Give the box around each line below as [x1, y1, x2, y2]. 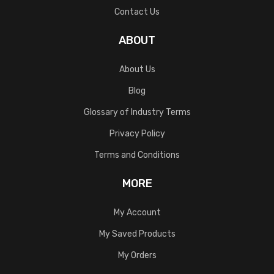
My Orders [117, 250, 157, 261]
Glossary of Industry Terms [83, 107, 191, 118]
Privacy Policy [109, 128, 165, 139]
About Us [119, 64, 155, 75]
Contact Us [114, 7, 160, 18]
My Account [113, 207, 161, 218]
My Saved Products [98, 229, 176, 240]
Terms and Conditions [94, 150, 180, 161]
